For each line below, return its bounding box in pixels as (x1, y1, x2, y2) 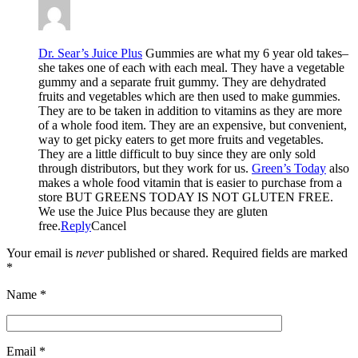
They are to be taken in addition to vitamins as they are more (38, 104, 342, 118)
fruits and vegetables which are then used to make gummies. (38, 89, 340, 104)
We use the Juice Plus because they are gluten (38, 205, 268, 219)
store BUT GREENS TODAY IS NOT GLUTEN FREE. (38, 190, 333, 205)
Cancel (91, 219, 126, 233)
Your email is (6, 246, 76, 261)
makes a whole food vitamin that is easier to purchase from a (38, 176, 342, 190)
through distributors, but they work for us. (38, 161, 252, 176)
